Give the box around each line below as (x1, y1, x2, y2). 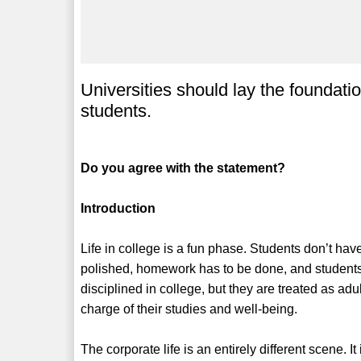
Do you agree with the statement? (81, 160, 286, 175)
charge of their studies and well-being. (81, 301, 298, 316)
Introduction (81, 201, 156, 215)
